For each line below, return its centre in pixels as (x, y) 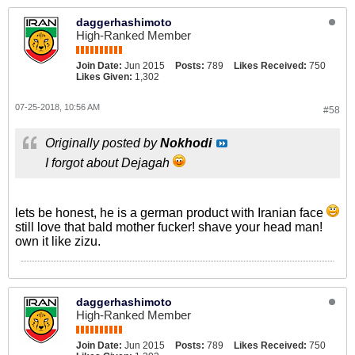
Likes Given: (104, 76)
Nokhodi (186, 143)
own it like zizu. (58, 241)
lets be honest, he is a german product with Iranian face (171, 212)
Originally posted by (103, 143)
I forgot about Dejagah (109, 162)
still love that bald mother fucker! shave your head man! (169, 227)
